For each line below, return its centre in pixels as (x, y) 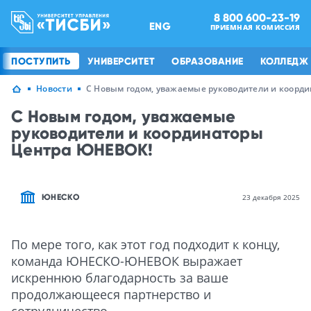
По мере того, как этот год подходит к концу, (145, 244)
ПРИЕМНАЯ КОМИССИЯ (255, 27)
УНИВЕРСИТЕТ (121, 61)
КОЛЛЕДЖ (284, 61)
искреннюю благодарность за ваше (120, 278)
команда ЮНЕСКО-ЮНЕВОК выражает (127, 261)
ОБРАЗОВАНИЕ (208, 61)
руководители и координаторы (137, 133)
